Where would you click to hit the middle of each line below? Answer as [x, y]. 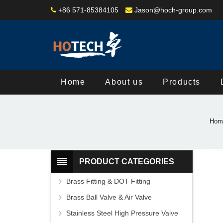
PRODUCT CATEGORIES [127, 162]
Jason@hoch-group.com [173, 10]
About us [124, 82]
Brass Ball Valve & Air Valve [109, 197]
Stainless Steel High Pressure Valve [122, 213]
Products [182, 82]
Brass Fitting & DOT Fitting [108, 181]
